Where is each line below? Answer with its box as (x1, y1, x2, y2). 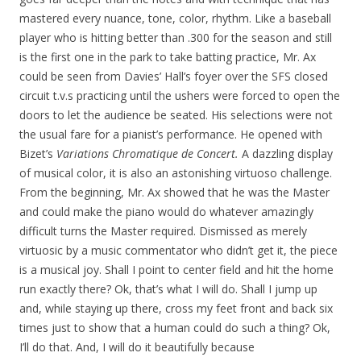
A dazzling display (242, 146, 333, 161)
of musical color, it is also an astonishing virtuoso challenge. (19, 165, 332, 180)
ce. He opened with (222, 127, 322, 142)
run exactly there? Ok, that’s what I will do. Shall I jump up (19, 281, 317, 297)
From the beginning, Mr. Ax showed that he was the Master (19, 185, 330, 200)
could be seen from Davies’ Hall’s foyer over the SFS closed (19, 68, 328, 84)
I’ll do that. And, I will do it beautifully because (19, 339, 255, 355)
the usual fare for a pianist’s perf (19, 127, 188, 142)
